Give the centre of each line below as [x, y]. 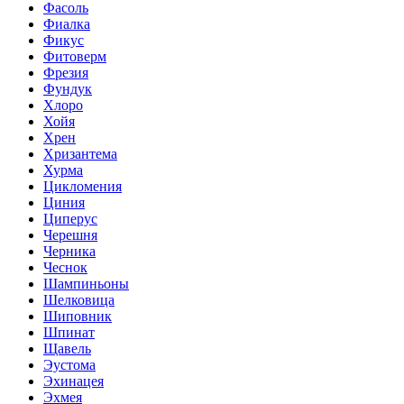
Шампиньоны [86, 283]
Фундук [68, 88]
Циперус [70, 218]
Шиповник [78, 316]
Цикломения [83, 186]
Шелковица [79, 299]
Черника [69, 251]
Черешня [70, 234]
